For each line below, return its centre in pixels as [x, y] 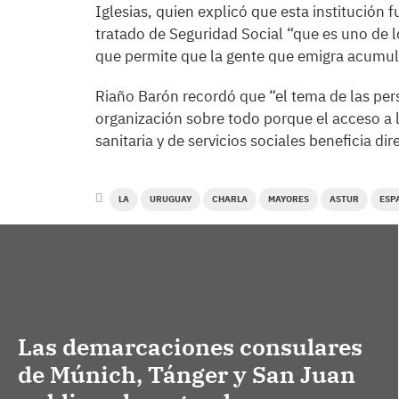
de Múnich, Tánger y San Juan [187, 375]
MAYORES [289, 199]
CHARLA [230, 199]
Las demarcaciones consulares [190, 347]
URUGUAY [171, 199]
